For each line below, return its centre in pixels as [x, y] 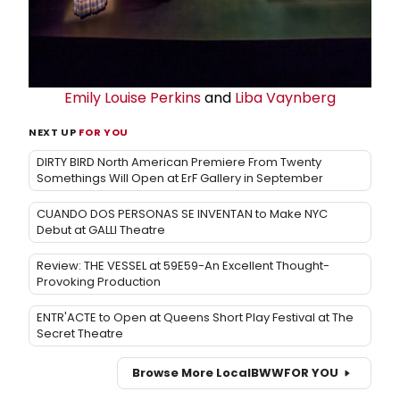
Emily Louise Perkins [133, 97]
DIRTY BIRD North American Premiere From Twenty [179, 162]
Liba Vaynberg [285, 97]
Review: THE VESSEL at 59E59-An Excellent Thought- [183, 265]
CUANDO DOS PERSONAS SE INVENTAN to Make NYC [182, 213]
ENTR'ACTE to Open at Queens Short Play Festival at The [195, 317]
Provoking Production [101, 281]
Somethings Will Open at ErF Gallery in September [180, 178]
